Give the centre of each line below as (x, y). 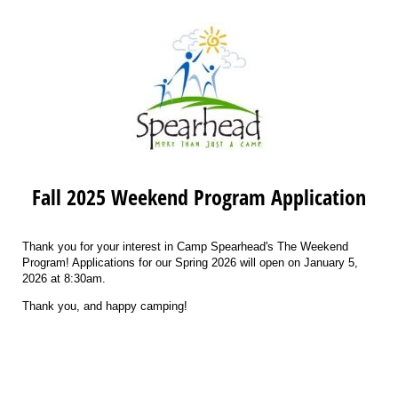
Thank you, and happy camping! (105, 306)
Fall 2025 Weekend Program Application (199, 197)
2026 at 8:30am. (64, 279)
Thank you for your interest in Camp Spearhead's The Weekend (185, 247)
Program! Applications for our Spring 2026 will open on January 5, (190, 263)
